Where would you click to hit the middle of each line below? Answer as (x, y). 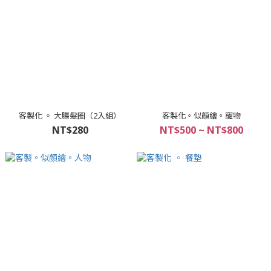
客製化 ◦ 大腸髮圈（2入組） (70, 116)
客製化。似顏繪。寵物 (201, 116)
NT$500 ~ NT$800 (201, 130)
